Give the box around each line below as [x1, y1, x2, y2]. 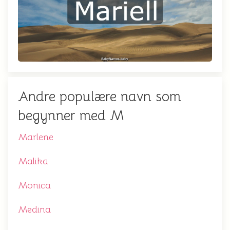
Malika [18, 156, 48, 167]
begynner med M [18, 107, 124, 125]
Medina [18, 204, 51, 216]
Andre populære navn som [18, 88, 181, 106]
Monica [18, 180, 51, 191]
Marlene [18, 131, 53, 143]
